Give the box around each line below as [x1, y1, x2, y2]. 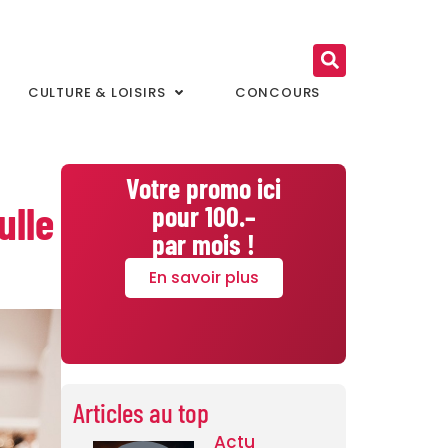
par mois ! [152, 226, 255, 261]
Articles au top [73, 395, 209, 428]
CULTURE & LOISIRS [27, 82, 166, 102]
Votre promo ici [126, 170, 281, 205]
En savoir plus [148, 265, 259, 289]
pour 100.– [151, 198, 256, 233]
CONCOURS [234, 82, 321, 102]
